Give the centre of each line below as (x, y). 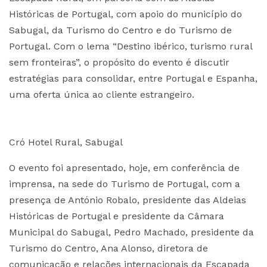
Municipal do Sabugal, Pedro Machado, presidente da (131, 232)
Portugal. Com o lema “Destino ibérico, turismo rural (131, 46)
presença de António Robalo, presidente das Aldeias (128, 200)
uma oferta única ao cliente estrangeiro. (102, 94)
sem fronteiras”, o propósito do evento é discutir (119, 62)
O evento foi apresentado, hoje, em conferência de (124, 168)
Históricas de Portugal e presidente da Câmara (117, 216)
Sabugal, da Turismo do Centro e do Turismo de (120, 30)
